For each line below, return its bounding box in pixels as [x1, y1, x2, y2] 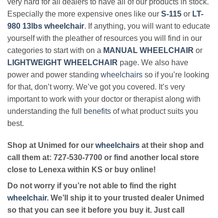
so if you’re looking [143, 70, 209, 79]
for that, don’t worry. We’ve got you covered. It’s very [7, 82, 185, 91]
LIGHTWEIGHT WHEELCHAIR [7, 58, 118, 67]
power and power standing [7, 70, 101, 79]
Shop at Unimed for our [7, 141, 95, 150]
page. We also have [120, 58, 188, 67]
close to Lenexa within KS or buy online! [7, 165, 156, 174]
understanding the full [7, 107, 84, 115]
